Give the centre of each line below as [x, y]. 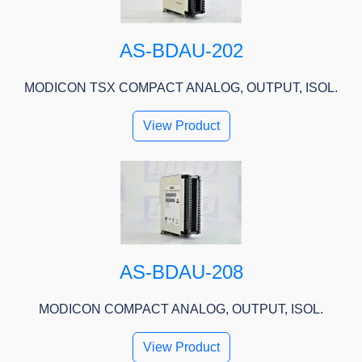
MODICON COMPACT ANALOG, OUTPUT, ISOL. [181, 309]
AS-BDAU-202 [181, 51]
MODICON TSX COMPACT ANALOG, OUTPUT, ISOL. [181, 88]
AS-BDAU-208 [181, 272]
